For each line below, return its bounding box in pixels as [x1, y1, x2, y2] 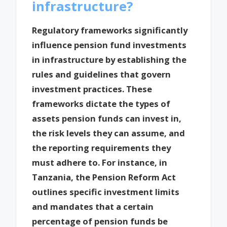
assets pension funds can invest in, [32, 112, 182, 125]
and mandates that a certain [32, 201, 154, 213]
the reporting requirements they [32, 142, 171, 154]
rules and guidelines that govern [32, 68, 171, 81]
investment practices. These [32, 83, 153, 95]
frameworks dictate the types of [32, 98, 171, 110]
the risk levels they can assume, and [32, 127, 185, 139]
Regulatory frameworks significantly [32, 24, 188, 36]
